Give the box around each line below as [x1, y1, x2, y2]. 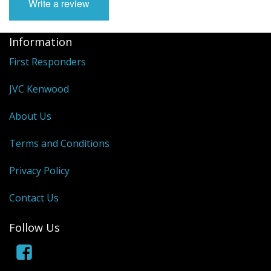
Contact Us [9, 191, 59, 205]
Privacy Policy [9, 164, 70, 178]
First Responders [9, 55, 86, 69]
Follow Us [9, 220, 60, 235]
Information [9, 34, 72, 50]
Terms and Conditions [9, 137, 109, 151]
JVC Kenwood [9, 82, 69, 96]
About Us [9, 109, 51, 123]
